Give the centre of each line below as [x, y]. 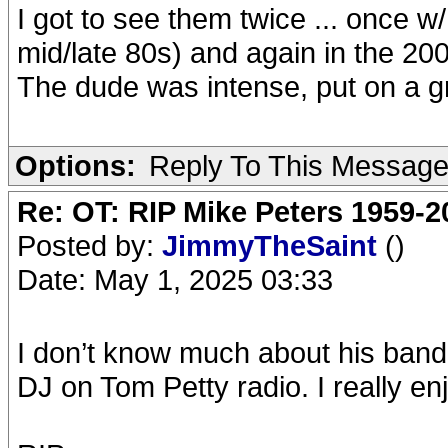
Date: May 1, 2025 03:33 [175, 279]
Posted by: [89, 245]
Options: [75, 165]
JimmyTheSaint [273, 245]
